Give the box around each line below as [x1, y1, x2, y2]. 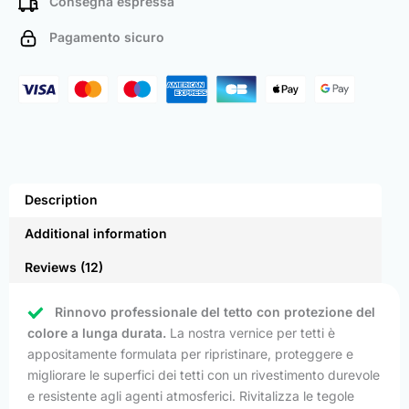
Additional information [24, 225, 167, 241]
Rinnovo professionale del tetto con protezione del [55, 304, 375, 320]
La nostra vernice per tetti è [166, 325, 335, 341]
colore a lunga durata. [27, 325, 166, 341]
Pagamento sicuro [38, 28, 164, 45]
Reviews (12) [24, 258, 103, 275]
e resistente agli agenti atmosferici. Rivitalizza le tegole [27, 388, 354, 404]
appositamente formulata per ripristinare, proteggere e [27, 346, 353, 362]
